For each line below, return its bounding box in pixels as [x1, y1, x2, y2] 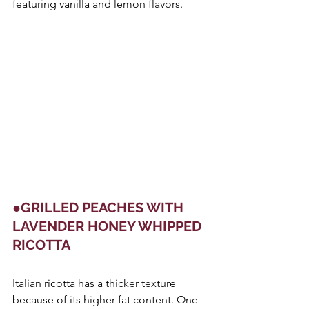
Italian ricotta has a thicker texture [12, 276, 179, 290]
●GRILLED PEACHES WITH [12, 199, 187, 216]
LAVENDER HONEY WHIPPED [12, 217, 205, 235]
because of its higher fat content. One [12, 292, 201, 306]
